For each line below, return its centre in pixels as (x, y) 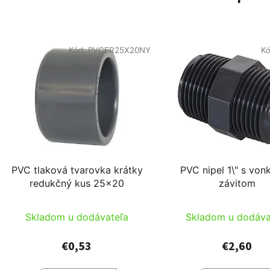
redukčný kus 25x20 (77, 184)
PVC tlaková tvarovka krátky (77, 170)
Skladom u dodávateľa (77, 217)
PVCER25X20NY (119, 50)
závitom (237, 184)
